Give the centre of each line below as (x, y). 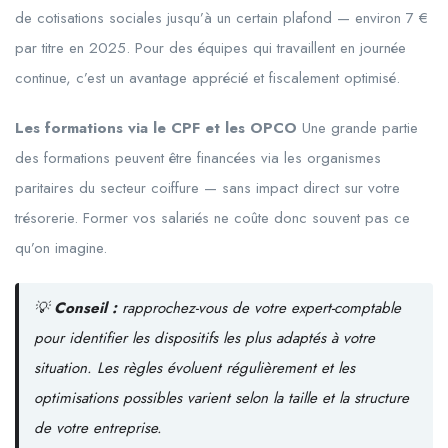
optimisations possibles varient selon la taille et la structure (221, 398)
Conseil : (85, 308)
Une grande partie (357, 128)
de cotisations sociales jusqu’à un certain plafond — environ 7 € (221, 18)
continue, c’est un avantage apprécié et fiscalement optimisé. (207, 78)
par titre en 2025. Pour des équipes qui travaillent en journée (210, 48)
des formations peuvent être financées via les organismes (198, 158)
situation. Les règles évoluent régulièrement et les (194, 368)
